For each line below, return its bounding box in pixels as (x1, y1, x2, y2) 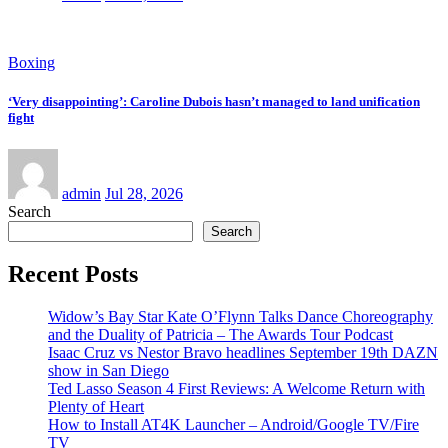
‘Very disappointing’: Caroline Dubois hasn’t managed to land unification (8, 94, 420, 110)
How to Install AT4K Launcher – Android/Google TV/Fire (48, 416, 419, 434)
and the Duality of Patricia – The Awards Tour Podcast (48, 326, 393, 344)
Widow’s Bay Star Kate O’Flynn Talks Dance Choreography (48, 308, 433, 326)
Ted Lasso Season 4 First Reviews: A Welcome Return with (48, 380, 425, 398)
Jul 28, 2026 (105, 184, 183, 202)
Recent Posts (8, 261, 138, 288)
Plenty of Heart (48, 398, 144, 416)
